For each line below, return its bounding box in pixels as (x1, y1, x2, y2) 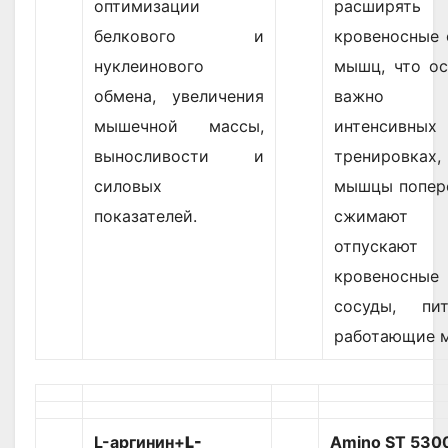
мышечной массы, (94, 116, 264, 137)
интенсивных (334, 116, 437, 137)
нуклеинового (94, 56, 204, 77)
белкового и (94, 26, 264, 47)
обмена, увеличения (94, 86, 264, 107)
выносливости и (94, 146, 264, 167)
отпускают (334, 236, 418, 257)
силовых (94, 176, 162, 197)
